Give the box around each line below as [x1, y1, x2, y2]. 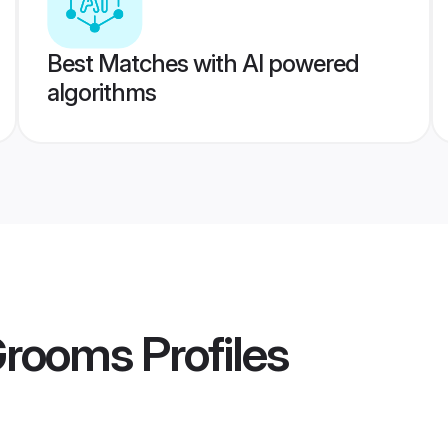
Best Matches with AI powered [46, 49, 359, 78]
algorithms [46, 78, 156, 107]
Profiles [132, 324, 288, 384]
